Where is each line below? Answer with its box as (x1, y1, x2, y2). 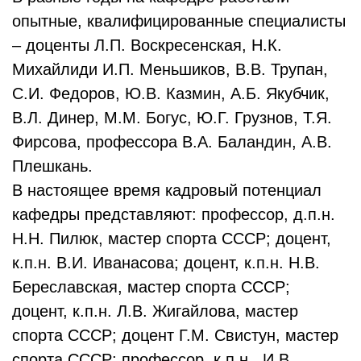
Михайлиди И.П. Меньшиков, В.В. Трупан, (12, 60, 328, 78)
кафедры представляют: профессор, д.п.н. (12, 205, 335, 223)
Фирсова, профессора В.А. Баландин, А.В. (12, 133, 332, 151)
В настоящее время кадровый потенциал (12, 181, 322, 199)
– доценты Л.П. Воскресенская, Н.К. (12, 36, 282, 54)
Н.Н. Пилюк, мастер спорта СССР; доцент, (12, 230, 331, 247)
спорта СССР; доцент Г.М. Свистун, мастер (12, 326, 338, 344)
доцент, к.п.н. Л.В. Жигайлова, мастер (12, 302, 298, 320)
